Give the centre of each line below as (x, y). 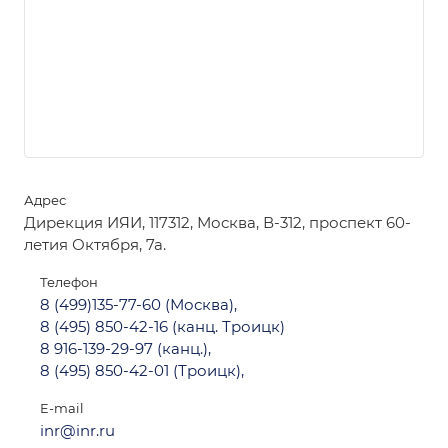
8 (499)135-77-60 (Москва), (138, 304)
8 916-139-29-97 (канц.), (125, 348)
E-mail (62, 408)
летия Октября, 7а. (95, 244)
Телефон (69, 282)
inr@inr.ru (77, 430)
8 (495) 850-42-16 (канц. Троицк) (162, 326)
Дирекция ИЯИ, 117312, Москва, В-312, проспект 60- (217, 222)
